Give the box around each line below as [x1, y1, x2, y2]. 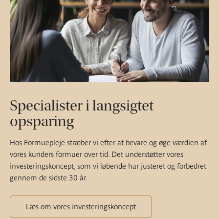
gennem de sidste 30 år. [10, 174, 88, 182]
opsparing [10, 112, 74, 131]
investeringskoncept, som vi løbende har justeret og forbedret [10, 162, 206, 171]
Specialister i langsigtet [10, 97, 153, 115]
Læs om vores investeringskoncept [26, 202, 136, 211]
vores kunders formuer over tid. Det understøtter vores [10, 150, 183, 159]
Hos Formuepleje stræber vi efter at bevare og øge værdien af [10, 138, 207, 147]
